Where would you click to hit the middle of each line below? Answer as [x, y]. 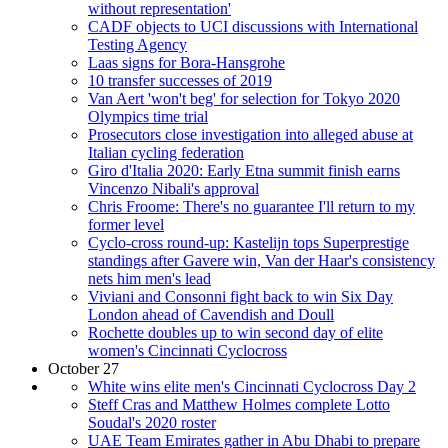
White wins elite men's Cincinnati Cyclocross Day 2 [252, 386]
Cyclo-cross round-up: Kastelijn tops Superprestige [248, 242]
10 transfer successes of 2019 [180, 80]
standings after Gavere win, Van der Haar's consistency [261, 260]
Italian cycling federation [166, 152]
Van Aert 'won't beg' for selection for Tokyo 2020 [244, 98]
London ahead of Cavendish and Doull [211, 314]
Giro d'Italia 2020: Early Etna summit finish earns [244, 170]
